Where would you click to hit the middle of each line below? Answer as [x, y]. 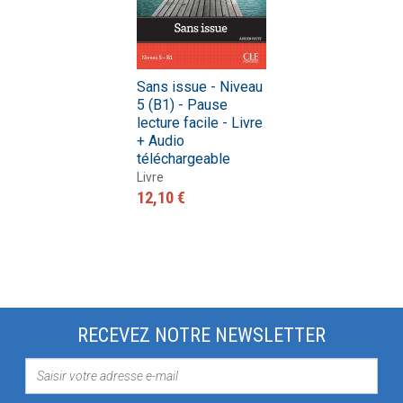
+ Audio [160, 141]
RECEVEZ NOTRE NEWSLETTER [201, 336]
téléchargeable [183, 159]
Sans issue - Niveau [199, 87]
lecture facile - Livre [199, 123]
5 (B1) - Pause [182, 105]
